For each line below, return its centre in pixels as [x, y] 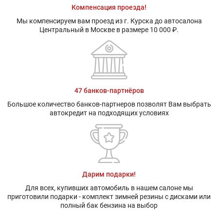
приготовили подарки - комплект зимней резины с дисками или [109, 196]
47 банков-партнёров [109, 91]
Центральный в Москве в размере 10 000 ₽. [109, 29]
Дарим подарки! [109, 174]
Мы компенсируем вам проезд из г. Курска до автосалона [109, 21]
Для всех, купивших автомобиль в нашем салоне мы [109, 188]
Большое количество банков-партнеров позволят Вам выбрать [109, 104]
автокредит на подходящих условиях [109, 113]
